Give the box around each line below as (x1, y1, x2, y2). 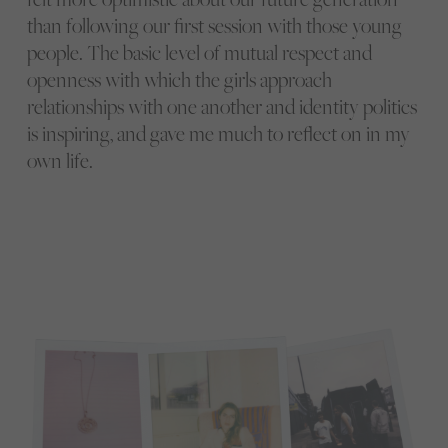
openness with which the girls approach (26, 66, 332, 93)
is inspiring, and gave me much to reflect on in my (26, 120, 410, 147)
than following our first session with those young (26, 12, 402, 39)
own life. (26, 147, 93, 174)
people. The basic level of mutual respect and (26, 39, 372, 66)
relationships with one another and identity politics (26, 93, 417, 120)
